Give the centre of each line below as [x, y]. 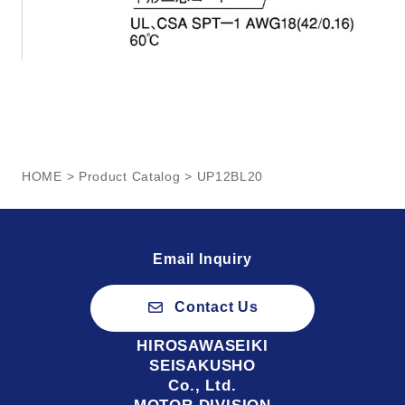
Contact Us [217, 307]
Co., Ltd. [202, 385]
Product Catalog [129, 177]
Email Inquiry [202, 259]
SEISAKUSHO [202, 365]
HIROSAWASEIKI [202, 345]
